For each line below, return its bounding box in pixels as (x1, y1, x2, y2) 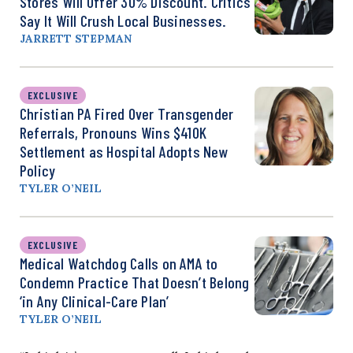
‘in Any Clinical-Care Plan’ (20, 291, 169, 310)
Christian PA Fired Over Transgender (20, 103, 234, 123)
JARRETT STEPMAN (20, 31, 132, 46)
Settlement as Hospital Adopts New (20, 141, 229, 161)
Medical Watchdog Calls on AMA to (20, 253, 218, 273)
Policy (20, 160, 56, 180)
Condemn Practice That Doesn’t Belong (20, 272, 250, 292)
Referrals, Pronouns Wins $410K (20, 122, 207, 142)
